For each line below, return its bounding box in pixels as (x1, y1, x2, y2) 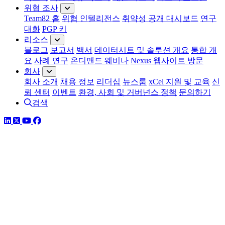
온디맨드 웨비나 (70, 56, 129, 65)
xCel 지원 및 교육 (149, 77, 210, 86)
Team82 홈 (24, 14, 60, 23)
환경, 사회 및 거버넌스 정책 (78, 87, 177, 96)
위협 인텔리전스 (62, 14, 120, 23)
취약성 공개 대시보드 (122, 14, 198, 23)
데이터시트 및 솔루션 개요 (94, 45, 189, 54)
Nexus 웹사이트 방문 (131, 56, 203, 65)
